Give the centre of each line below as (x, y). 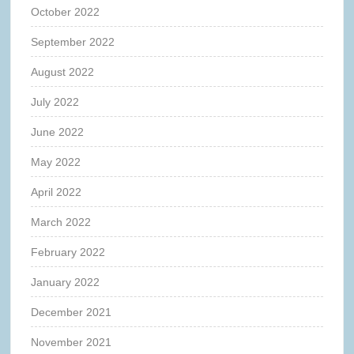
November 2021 (72, 342)
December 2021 (72, 312)
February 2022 (68, 252)
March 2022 (61, 222)
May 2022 (56, 162)
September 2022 (73, 41)
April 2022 (56, 192)
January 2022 (66, 282)
